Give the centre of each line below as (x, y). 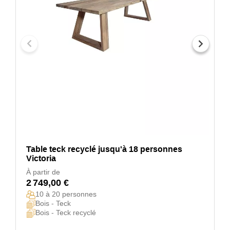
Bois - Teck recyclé (66, 212)
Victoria (41, 159)
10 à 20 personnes (66, 194)
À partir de (43, 172)
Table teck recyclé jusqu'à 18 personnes (104, 149)
